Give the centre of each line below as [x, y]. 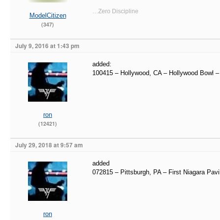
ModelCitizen [48, 15]
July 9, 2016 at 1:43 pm [47, 46]
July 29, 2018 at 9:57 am [49, 145]
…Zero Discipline [115, 11]
